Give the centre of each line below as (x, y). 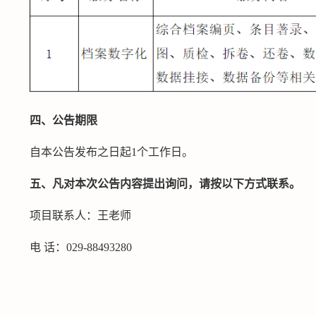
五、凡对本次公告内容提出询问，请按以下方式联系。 (165, 184)
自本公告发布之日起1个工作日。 (111, 152)
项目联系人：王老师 (80, 215)
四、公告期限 (63, 120)
